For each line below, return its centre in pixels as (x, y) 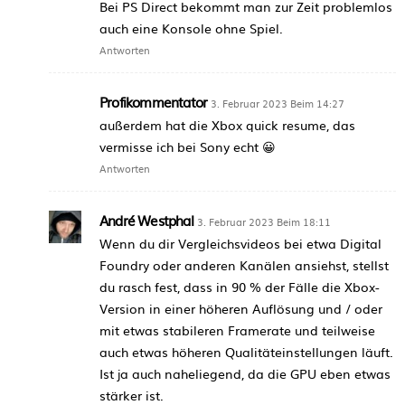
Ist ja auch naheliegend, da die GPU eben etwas (245, 373)
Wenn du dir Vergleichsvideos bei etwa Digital (240, 243)
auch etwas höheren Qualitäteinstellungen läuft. (246, 351)
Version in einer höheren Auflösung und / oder (241, 308)
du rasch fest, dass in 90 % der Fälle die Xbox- (240, 286)
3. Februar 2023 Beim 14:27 (278, 103)
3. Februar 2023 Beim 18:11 (264, 221)
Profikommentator (154, 101)
